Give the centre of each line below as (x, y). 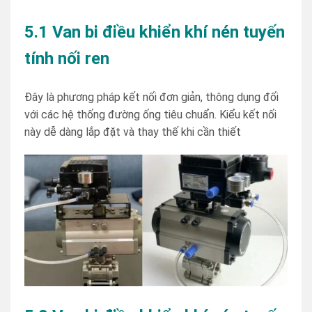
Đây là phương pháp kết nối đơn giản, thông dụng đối (151, 97)
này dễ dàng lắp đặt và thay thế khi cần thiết (133, 132)
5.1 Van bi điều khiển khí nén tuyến (155, 32)
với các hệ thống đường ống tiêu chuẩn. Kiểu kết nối (150, 114)
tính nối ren (67, 58)
